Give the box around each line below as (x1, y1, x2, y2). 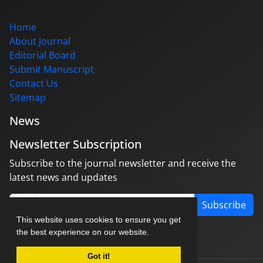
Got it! (87, 252, 110, 261)
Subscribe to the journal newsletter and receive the (9, 156, 236, 170)
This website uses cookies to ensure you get (16, 214, 181, 224)
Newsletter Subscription (9, 136, 141, 152)
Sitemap (9, 90, 46, 104)
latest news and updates (9, 170, 117, 184)
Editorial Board (9, 48, 76, 62)
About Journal (9, 34, 70, 48)
